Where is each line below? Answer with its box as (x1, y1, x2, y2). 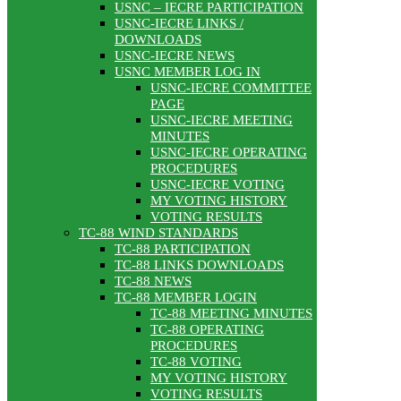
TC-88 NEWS (115, 274, 192, 289)
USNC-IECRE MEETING (150, 113, 293, 128)
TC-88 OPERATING (150, 322, 264, 337)
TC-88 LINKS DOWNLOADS (115, 258, 284, 273)
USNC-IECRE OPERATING (150, 145, 307, 160)
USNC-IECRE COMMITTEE (150, 81, 311, 96)
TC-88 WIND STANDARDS (79, 226, 238, 241)
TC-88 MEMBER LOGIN (115, 290, 257, 305)
